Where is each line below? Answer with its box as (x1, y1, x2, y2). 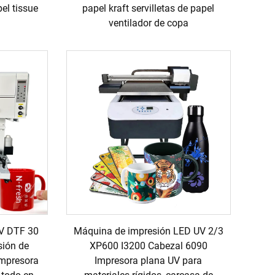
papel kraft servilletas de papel (82, 2, 215, 14)
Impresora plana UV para (95, 255, 203, 267)
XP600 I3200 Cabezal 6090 (89, 240, 207, 252)
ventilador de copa (108, 17, 188, 29)
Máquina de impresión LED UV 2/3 (73, 225, 223, 238)
